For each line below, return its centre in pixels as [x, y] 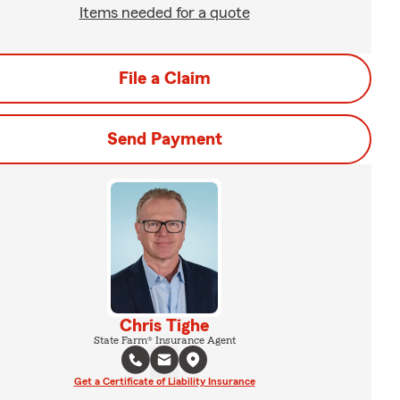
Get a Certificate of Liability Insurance [164, 381]
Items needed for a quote [164, 12]
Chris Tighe [164, 325]
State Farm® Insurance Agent [164, 340]
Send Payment [164, 139]
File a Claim [164, 79]
